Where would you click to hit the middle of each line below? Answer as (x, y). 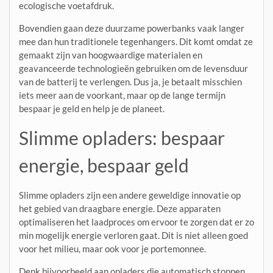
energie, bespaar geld (104, 165)
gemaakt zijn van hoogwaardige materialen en (111, 55)
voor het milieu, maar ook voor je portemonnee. (112, 249)
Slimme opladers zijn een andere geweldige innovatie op (130, 195)
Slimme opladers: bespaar (122, 138)
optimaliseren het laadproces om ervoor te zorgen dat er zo (136, 222)
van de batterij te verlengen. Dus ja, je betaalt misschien (130, 82)
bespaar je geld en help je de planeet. (92, 109)
